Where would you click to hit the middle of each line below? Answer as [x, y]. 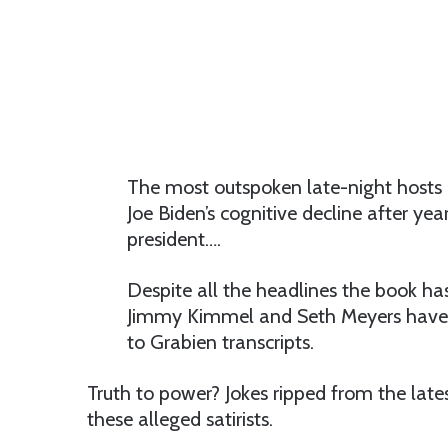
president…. [174, 239]
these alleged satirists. [180, 419]
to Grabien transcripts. [220, 342]
